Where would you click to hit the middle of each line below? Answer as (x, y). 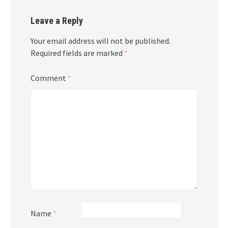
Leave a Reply (57, 20)
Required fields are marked (77, 53)
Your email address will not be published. (101, 40)
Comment (49, 78)
